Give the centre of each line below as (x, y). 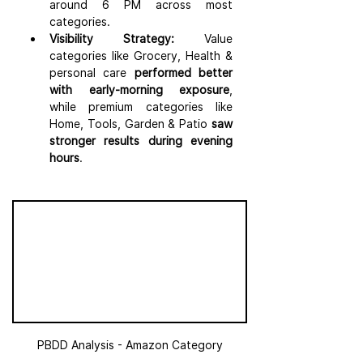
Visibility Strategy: (112, 38)
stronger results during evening (141, 140)
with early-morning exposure (139, 89)
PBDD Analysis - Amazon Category (130, 345)
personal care (88, 72)
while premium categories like (141, 106)
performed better (180, 72)
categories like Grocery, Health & (141, 55)
